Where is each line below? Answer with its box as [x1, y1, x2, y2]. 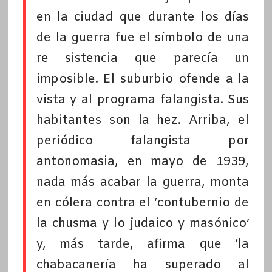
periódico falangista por [36, 133, 250, 150]
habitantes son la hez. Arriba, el [36, 112, 250, 129]
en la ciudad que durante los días [36, 9, 250, 26]
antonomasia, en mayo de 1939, [36, 154, 250, 171]
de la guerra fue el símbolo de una [36, 30, 250, 47]
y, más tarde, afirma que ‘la [36, 236, 250, 253]
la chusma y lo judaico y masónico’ [36, 216, 250, 233]
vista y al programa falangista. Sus [36, 92, 250, 109]
